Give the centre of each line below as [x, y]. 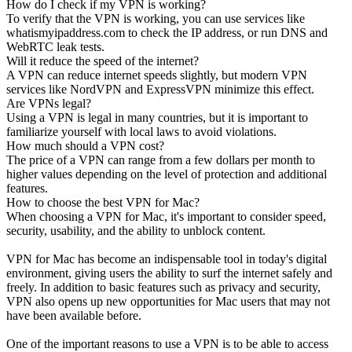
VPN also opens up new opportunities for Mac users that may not [168, 301]
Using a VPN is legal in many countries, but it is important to [157, 117]
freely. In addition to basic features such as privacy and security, [163, 287]
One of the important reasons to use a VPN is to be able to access [167, 343]
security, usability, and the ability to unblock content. [136, 230]
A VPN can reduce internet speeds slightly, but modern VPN [157, 75]
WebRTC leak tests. [55, 46]
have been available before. [74, 315]
